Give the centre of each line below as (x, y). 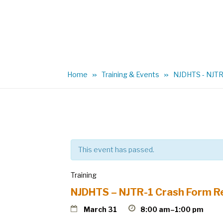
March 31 (100, 209)
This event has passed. (116, 150)
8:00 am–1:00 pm (172, 209)
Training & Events (130, 74)
